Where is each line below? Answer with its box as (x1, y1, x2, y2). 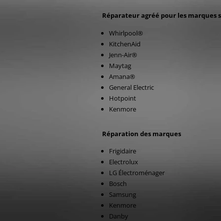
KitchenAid (109, 39, 141, 48)
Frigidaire (109, 147, 136, 155)
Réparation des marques (102, 129, 181, 138)
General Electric (109, 83, 154, 92)
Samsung (109, 190, 136, 199)
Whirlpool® (109, 29, 143, 37)
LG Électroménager (109, 168, 165, 177)
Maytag (109, 61, 131, 70)
